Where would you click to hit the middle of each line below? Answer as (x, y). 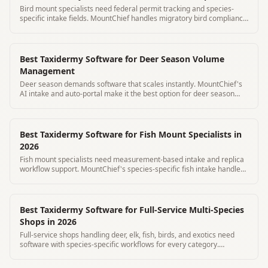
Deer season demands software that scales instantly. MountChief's (131, 84)
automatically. (43, 28)
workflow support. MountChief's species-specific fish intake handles (132, 169)
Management (47, 71)
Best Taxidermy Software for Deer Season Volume (122, 59)
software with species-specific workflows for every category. (119, 244)
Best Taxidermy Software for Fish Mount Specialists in (131, 134)
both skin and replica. (55, 178)
